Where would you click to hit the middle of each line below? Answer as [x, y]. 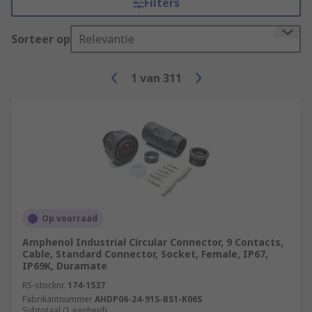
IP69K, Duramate [65, 266]
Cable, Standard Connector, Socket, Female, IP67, [145, 254]
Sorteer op [41, 39]
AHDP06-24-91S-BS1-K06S [148, 299]
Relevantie [107, 39]
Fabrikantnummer [57, 299]
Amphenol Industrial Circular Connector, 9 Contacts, [153, 242]
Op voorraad [70, 218]
